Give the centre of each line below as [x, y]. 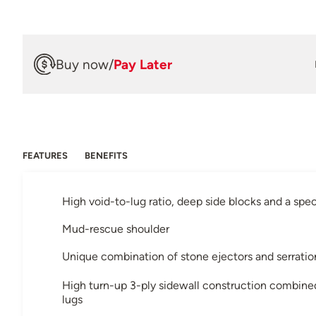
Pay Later [143, 64]
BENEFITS [106, 156]
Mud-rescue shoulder [116, 229]
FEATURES [45, 156]
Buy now [82, 64]
